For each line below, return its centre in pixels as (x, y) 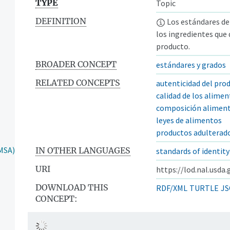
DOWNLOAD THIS (72, 187)
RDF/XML (172, 188)
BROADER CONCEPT (76, 64)
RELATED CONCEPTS (78, 82)
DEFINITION (61, 21)
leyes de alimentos (189, 120)
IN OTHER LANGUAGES (83, 150)
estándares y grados (191, 64)
